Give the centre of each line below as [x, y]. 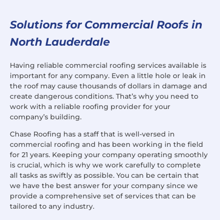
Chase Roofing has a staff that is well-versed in [92, 134]
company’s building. [46, 117]
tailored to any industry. [52, 206]
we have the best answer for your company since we [104, 186]
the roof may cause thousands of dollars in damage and [109, 86]
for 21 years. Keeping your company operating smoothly [109, 155]
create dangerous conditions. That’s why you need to [104, 96]
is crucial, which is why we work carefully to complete [105, 165]
